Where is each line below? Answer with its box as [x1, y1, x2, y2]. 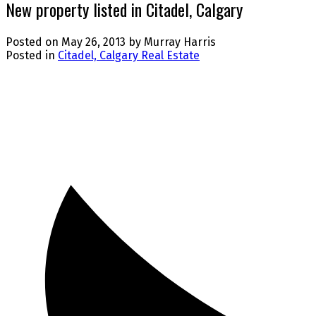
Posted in [6, 49, 55, 63]
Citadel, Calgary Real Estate [58, 49, 200, 63]
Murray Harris [144, 35, 216, 49]
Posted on [6, 35, 61, 49]
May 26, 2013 [61, 35, 126, 49]
